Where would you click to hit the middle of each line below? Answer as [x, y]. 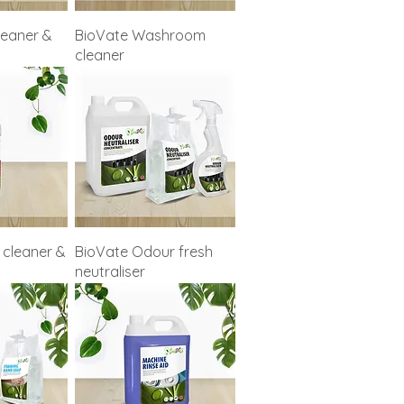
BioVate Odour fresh [144, 252]
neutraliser [110, 272]
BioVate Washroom [141, 36]
